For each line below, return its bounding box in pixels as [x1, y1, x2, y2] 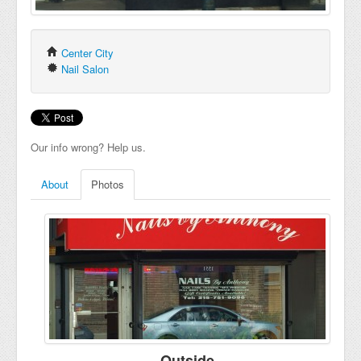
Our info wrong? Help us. [31, 139, 146, 155]
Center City [61, 45, 114, 60]
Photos [91, 176, 124, 192]
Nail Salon [61, 61, 109, 77]
